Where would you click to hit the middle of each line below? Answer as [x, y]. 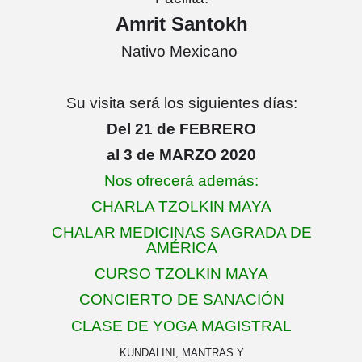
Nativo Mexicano [181, 51]
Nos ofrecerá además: [181, 181]
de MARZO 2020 [194, 155]
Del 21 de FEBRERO [181, 129]
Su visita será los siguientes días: [181, 103]
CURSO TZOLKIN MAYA [181, 274]
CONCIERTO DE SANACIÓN [181, 299]
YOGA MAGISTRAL [220, 326]
